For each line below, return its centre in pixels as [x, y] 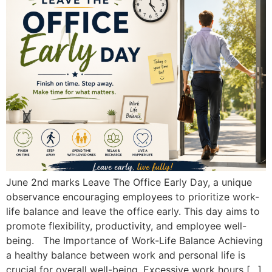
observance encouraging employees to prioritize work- [133, 197]
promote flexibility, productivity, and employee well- [126, 226]
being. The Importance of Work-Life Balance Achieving [134, 240]
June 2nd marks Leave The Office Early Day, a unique [129, 182]
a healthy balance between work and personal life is [126, 255]
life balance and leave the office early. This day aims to [133, 211]
